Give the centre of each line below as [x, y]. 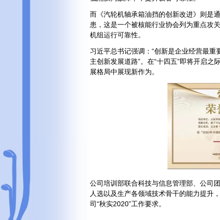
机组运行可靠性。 [117, 35]
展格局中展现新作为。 [124, 71]
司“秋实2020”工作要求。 [128, 204]
